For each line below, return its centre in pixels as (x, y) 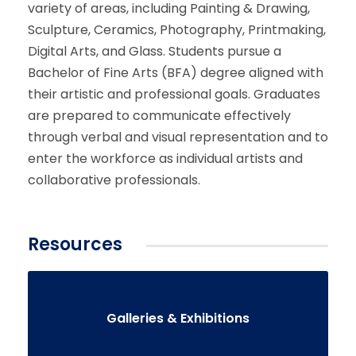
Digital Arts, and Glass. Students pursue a (155, 51)
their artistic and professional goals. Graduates (174, 94)
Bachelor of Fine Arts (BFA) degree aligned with (176, 72)
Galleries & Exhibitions (178, 318)
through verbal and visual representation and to (178, 137)
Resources (75, 244)
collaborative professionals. (114, 180)
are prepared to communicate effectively (159, 115)
